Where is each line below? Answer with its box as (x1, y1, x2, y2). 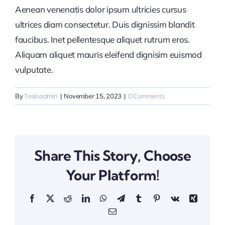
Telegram (124, 194, 153, 202)
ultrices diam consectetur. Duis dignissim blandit (15, 19, 195, 30)
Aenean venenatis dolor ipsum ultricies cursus (15, 4, 186, 15)
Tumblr (142, 194, 165, 202)
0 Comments (128, 91, 165, 100)
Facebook (35, 194, 66, 202)
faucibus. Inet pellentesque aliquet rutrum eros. (15, 34, 190, 45)
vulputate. (15, 64, 53, 75)
